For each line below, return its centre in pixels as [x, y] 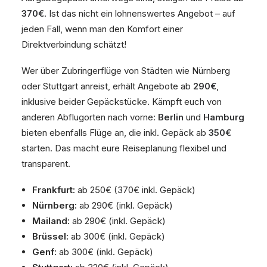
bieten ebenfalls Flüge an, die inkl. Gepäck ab [115, 133]
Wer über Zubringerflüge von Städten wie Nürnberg [126, 71]
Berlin [171, 117]
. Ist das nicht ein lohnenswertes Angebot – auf [140, 13]
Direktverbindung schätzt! [74, 44]
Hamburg [224, 117]
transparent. [46, 164]
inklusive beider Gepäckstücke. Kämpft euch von [122, 102]
